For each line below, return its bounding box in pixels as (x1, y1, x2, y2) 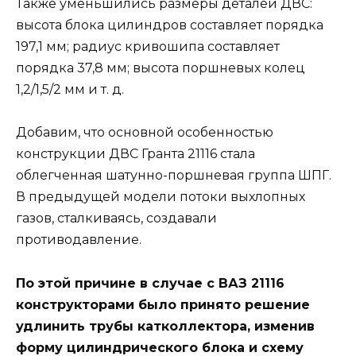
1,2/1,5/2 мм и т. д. (16, 82, 124, 98)
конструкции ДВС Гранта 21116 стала (16, 146, 255, 162)
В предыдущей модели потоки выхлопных (16, 189, 305, 205)
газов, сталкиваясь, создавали (16, 211, 217, 226)
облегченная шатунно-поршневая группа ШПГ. (16, 168, 331, 184)
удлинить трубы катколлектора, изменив (16, 318, 315, 334)
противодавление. (16, 232, 141, 248)
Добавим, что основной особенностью (16, 125, 273, 141)
